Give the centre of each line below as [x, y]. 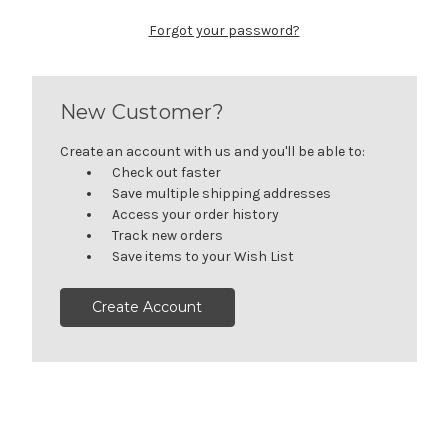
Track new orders [168, 235]
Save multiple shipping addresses [222, 193]
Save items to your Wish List [203, 256]
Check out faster [167, 172]
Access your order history [196, 214]
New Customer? [141, 111]
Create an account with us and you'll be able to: [212, 151]
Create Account [147, 307]
